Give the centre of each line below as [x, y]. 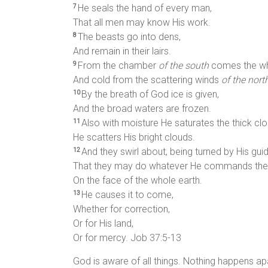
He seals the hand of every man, [145, 8]
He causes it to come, [127, 194]
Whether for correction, [121, 209]
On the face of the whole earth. [138, 180]
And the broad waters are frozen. [142, 108]
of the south [184, 65]
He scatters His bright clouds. [134, 137]
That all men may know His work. [142, 22]
